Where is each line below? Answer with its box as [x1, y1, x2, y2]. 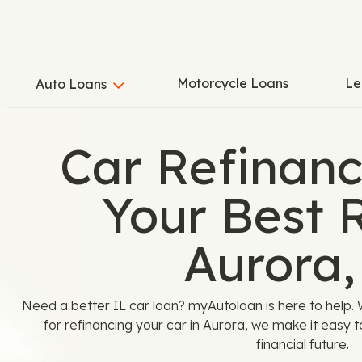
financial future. [255, 336, 349, 352]
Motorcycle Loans [177, 75, 288, 91]
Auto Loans [36, 76, 107, 93]
